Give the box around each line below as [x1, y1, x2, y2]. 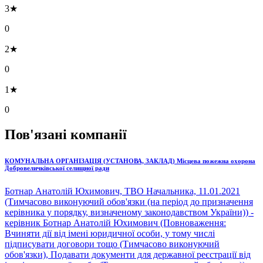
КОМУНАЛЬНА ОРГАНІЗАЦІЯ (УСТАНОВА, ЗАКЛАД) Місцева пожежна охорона [5, 157, 255, 164]
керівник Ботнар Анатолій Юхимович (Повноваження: [5, 217, 226, 228]
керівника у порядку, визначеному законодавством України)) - [5, 207, 254, 217]
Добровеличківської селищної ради [5, 164, 109, 171]
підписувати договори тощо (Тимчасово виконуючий [5, 238, 220, 249]
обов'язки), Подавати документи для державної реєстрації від [5, 249, 251, 259]
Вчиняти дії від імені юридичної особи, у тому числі [5, 228, 215, 238]
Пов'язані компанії [5, 126, 127, 142]
